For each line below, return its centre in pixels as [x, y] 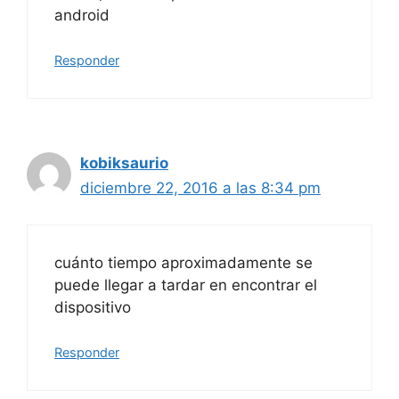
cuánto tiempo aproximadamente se [183, 262]
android [82, 15]
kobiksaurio [124, 163]
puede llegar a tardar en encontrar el [186, 285]
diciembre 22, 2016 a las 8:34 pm [200, 188]
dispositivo [93, 307]
